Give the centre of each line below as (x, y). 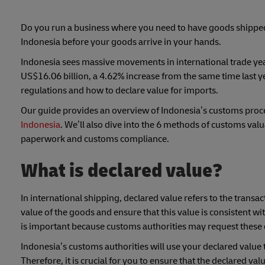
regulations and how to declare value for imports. (119, 91)
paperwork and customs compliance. (95, 139)
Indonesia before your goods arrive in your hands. (122, 42)
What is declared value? (122, 170)
